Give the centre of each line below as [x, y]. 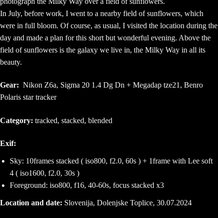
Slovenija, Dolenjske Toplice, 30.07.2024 [128, 203]
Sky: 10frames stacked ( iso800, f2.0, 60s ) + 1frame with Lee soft [111, 161]
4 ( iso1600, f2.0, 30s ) [45, 173]
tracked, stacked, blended [74, 120]
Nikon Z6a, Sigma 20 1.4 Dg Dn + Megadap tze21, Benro [112, 85]
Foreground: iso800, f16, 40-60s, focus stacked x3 [87, 185]
